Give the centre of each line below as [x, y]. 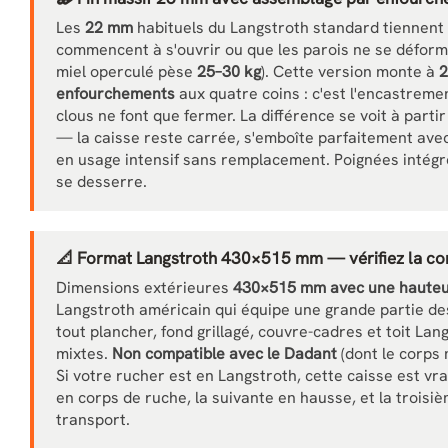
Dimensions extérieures [144, 287]
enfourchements [115, 93]
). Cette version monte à [350, 71]
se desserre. [101, 181]
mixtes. [84, 353]
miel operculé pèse [126, 71]
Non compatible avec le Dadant [224, 353]
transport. [93, 419]
